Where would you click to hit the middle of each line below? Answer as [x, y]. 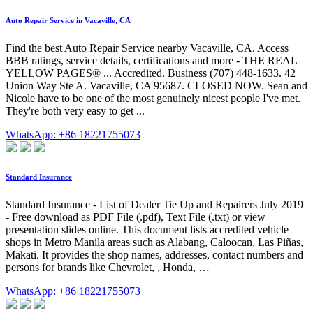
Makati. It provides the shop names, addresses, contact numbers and [154, 255]
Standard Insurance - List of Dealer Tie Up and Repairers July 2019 [154, 205]
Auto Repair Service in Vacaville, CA [68, 21]
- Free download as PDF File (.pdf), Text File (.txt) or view [136, 217]
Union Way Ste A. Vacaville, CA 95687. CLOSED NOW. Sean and [156, 86]
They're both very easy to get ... [75, 111]
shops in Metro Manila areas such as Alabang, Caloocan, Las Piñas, [154, 242]
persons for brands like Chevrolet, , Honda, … [108, 268]
